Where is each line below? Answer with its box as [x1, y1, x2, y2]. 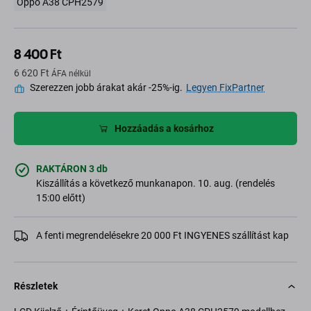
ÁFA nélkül [51, 69, 91, 79]
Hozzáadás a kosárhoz [114, 122, 214, 134]
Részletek [14, 280, 58, 292]
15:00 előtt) [36, 192, 85, 204]
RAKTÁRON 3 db [36, 163, 108, 175]
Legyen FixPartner [186, 82, 264, 94]
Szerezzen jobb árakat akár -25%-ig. [28, 82, 185, 94]
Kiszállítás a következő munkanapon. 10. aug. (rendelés [36, 178, 275, 190]
